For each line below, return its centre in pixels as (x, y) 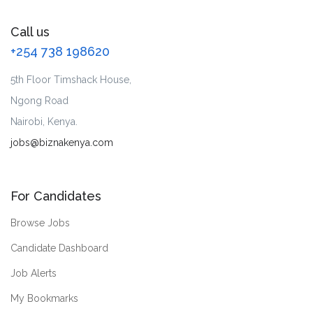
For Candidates (56, 196)
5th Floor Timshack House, (71, 80)
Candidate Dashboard (59, 248)
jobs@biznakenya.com (62, 143)
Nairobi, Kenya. (44, 122)
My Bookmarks (44, 299)
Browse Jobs (40, 223)
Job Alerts (34, 274)
